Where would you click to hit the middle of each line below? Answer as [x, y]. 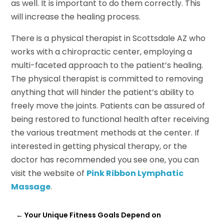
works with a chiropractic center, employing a [102, 52]
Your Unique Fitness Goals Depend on [93, 215]
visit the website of [49, 173]
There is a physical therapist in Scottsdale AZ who [108, 38]
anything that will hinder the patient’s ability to [103, 92]
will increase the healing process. [76, 17]
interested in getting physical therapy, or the [99, 146]
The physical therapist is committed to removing [107, 79]
